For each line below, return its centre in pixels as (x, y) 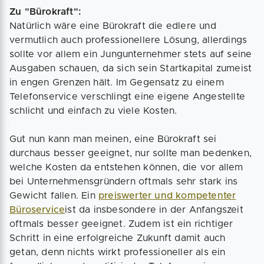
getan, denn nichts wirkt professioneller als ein (118, 252)
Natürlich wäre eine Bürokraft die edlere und (113, 26)
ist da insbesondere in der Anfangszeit (154, 210)
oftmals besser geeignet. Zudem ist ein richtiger (121, 224)
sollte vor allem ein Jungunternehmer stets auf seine (131, 54)
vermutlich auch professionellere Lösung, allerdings (128, 40)
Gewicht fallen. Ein (54, 196)
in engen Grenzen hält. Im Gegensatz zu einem (117, 82)
